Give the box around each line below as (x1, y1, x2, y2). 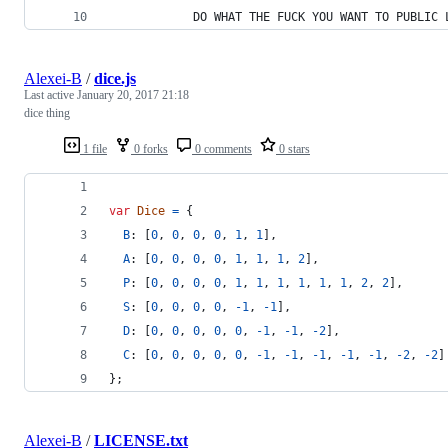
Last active (24, 87, 77, 102)
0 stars (276, 141, 310, 156)
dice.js (94, 69, 136, 87)
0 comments (192, 141, 252, 156)
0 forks (131, 141, 168, 156)
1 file (80, 141, 107, 156)
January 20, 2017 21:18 (77, 87, 189, 102)
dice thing (24, 105, 70, 120)
